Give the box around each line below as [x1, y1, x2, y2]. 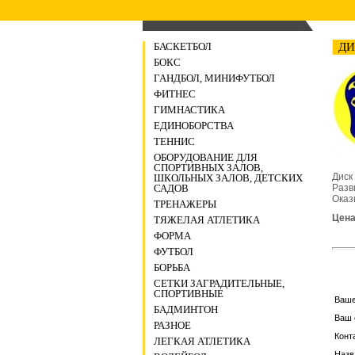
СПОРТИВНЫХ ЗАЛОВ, [154, 162, 263, 174]
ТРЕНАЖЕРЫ [154, 198, 216, 210]
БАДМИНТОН [154, 303, 218, 315]
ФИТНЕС [154, 88, 196, 100]
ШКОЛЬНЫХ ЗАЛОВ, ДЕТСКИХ [154, 172, 303, 184]
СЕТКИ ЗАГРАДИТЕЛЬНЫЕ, [154, 277, 284, 289]
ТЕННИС [154, 136, 195, 147]
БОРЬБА [154, 261, 190, 273]
